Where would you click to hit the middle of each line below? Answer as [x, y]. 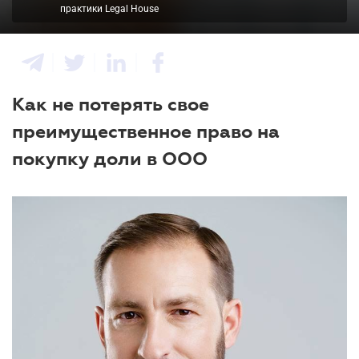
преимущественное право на [146, 131]
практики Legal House [109, 9]
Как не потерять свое [111, 104]
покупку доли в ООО [110, 159]
